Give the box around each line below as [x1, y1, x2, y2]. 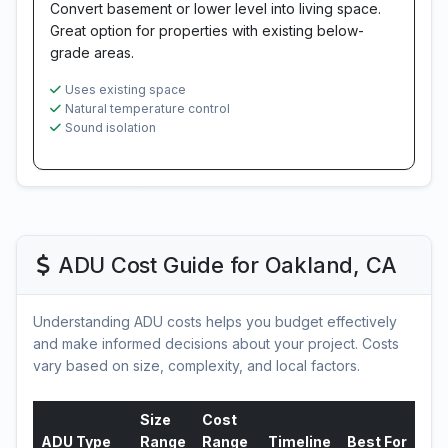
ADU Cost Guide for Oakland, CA [57, 252, 398, 278]
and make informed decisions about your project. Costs [33, 335, 399, 352]
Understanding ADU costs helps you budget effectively [33, 313, 397, 330]
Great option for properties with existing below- [50, 22, 364, 39]
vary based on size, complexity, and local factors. [33, 357, 360, 374]
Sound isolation [65, 120, 156, 135]
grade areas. [50, 44, 134, 61]
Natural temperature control [65, 101, 230, 116]
